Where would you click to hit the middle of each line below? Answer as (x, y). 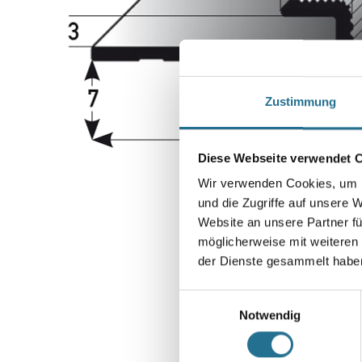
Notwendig (270, 315)
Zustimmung (301, 102)
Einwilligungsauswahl (235, 298)
